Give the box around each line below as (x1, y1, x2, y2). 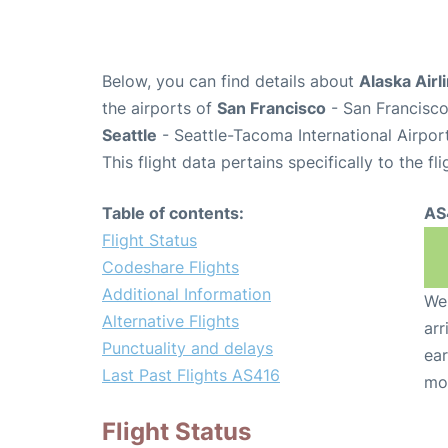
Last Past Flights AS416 (102, 365, 280, 386)
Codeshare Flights (102, 257, 239, 278)
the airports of (102, 98, 217, 119)
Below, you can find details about (102, 71, 359, 92)
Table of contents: (102, 203, 244, 224)
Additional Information (102, 284, 271, 305)
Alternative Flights (102, 311, 239, 332)
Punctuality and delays (102, 338, 273, 359)
